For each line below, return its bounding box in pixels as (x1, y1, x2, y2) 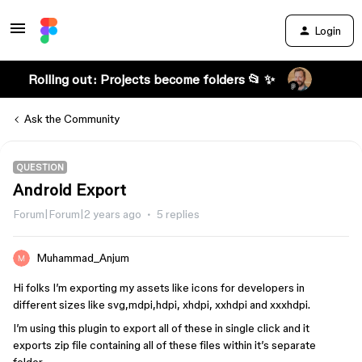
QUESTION (16, 162, 64, 172)
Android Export (13, 181, 126, 199)
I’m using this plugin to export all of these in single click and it (13, 322, 309, 335)
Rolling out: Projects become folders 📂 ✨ (27, 72, 275, 86)
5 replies (157, 208, 200, 221)
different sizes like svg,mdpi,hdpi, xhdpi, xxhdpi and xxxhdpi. (13, 298, 310, 311)
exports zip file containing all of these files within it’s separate (13, 339, 316, 351)
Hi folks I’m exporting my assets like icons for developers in (13, 281, 305, 294)
